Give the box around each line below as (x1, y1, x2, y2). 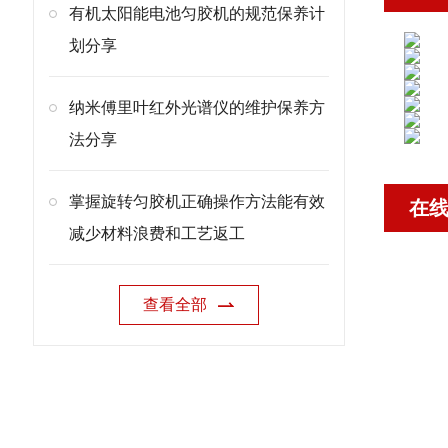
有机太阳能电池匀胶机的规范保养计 (69, 5, 325, 22)
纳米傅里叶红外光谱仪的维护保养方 (69, 99, 325, 116)
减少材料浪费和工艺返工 (69, 225, 245, 242)
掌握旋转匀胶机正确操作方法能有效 (69, 193, 325, 210)
